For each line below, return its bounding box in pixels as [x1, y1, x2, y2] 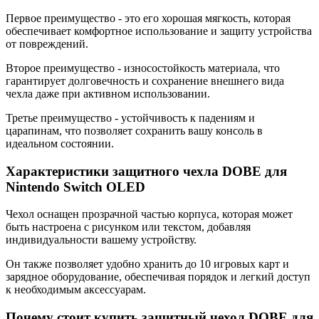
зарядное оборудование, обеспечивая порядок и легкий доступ [6, 271, 310, 283]
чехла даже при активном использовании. [6, 87, 210, 100]
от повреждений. [6, 37, 88, 50]
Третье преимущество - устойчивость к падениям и [6, 111, 255, 124]
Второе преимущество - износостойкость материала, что [6, 61, 280, 74]
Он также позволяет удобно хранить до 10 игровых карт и [6, 258, 289, 271]
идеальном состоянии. [6, 137, 114, 150]
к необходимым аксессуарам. [6, 283, 146, 296]
